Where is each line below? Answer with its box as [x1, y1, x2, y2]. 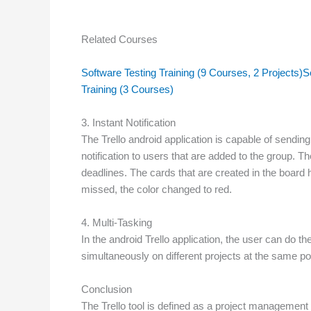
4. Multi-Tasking [81, 216, 152, 228]
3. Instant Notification [81, 116, 176, 128]
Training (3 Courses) [81, 83, 174, 95]
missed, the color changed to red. [81, 183, 232, 195]
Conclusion [81, 283, 132, 295]
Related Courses [81, 33, 158, 45]
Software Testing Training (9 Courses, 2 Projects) [81, 66, 303, 78]
